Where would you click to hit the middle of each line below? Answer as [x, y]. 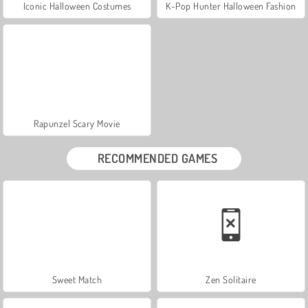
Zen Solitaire [231, 279]
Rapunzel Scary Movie [77, 123]
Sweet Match [77, 279]
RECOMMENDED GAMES [157, 158]
